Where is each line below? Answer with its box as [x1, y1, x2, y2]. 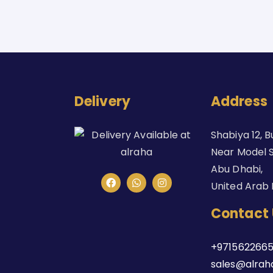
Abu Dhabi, [211, 162, 263, 176]
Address [211, 92, 268, 111]
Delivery [74, 92, 130, 111]
